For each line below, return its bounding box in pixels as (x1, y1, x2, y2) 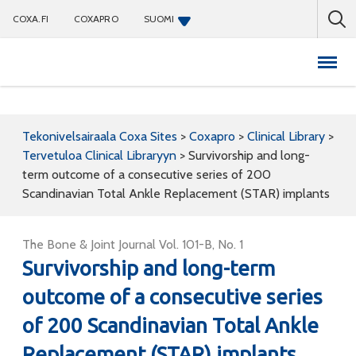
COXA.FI (13, 13, 48, 25)
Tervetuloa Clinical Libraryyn (22, 148, 176, 163)
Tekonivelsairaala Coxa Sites (22, 129, 177, 144)
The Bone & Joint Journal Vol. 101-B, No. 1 (22, 237, 243, 252)
